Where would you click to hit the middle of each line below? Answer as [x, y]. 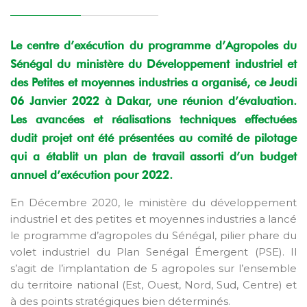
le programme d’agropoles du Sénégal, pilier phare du [153, 235]
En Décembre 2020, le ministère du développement [153, 202]
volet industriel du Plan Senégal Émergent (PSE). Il [153, 251]
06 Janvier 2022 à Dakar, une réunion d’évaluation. [153, 100]
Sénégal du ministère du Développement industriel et [153, 63]
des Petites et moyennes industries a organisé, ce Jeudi [153, 82]
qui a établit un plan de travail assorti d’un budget [153, 156]
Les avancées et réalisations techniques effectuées [153, 119]
